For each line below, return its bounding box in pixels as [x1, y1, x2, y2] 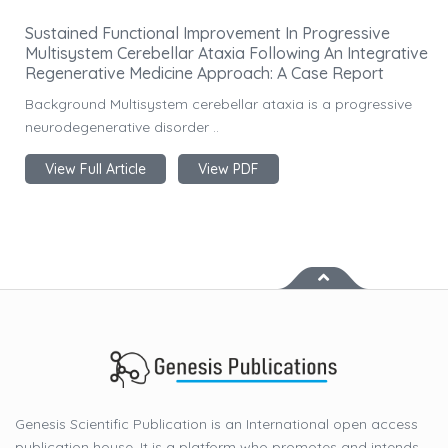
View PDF [198, 160, 259, 179]
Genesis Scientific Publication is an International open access [15, 414, 418, 433]
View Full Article [45, 160, 146, 179]
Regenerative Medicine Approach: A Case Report [25, 63, 384, 84]
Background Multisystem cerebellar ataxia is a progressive [25, 95, 412, 114]
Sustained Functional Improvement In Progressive [25, 23, 390, 44]
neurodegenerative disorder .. [25, 118, 219, 137]
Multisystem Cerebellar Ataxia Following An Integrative [25, 43, 428, 64]
